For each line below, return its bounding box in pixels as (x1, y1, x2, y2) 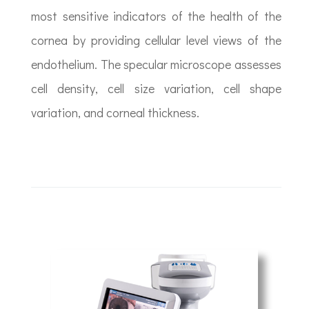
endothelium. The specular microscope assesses (31, 56, 281, 73)
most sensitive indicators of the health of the (31, 8, 281, 25)
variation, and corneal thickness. (31, 104, 200, 121)
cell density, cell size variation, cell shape (31, 80, 281, 97)
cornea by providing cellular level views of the (31, 32, 281, 49)
